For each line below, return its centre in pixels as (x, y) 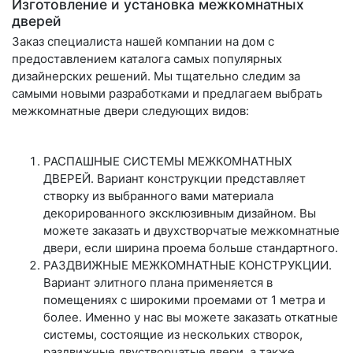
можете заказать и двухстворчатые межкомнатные (191, 230)
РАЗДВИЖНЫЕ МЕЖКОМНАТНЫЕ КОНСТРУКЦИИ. (188, 265)
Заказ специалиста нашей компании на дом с (143, 41)
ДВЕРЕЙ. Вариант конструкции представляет (175, 178)
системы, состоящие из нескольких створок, (173, 334)
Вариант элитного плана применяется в (158, 282)
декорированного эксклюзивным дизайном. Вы (180, 213)
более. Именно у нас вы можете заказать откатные (191, 317)
